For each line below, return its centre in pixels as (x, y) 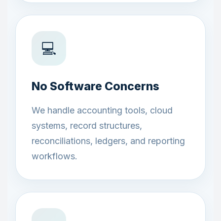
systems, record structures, (87, 126)
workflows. (55, 156)
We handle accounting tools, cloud (102, 110)
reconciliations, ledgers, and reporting (108, 141)
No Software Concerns (95, 86)
